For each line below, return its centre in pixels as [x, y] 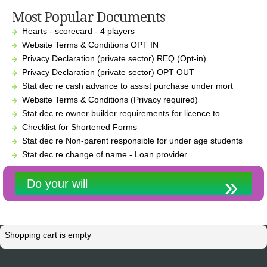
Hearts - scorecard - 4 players [79, 31]
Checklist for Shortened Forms [80, 127]
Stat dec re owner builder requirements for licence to [121, 113]
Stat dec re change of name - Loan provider [105, 154]
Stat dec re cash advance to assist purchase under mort [128, 86]
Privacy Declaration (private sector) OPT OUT [108, 72]
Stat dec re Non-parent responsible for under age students [133, 140]
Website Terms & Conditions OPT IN [91, 44]
